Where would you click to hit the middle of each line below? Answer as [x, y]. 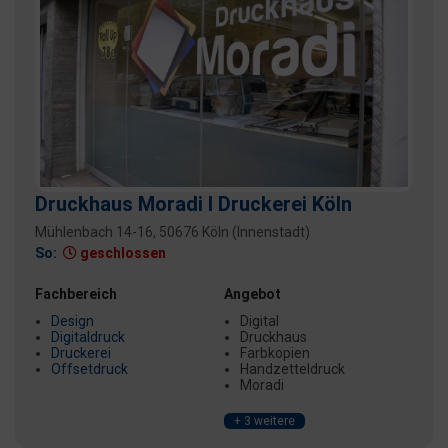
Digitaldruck [88, 337]
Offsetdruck [89, 369]
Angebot [252, 294]
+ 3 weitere [264, 420]
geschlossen [121, 253]
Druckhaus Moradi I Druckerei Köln [193, 204]
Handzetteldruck [292, 369]
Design [72, 321]
